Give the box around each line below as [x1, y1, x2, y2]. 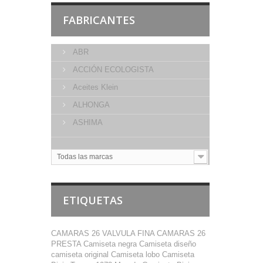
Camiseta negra [83, 240, 139, 248]
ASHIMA [70, 118, 103, 127]
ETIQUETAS [63, 193, 123, 207]
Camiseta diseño [139, 240, 196, 248]
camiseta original [51, 250, 111, 259]
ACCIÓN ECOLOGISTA [70, 65, 154, 74]
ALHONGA [70, 100, 110, 109]
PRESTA [51, 240, 83, 248]
